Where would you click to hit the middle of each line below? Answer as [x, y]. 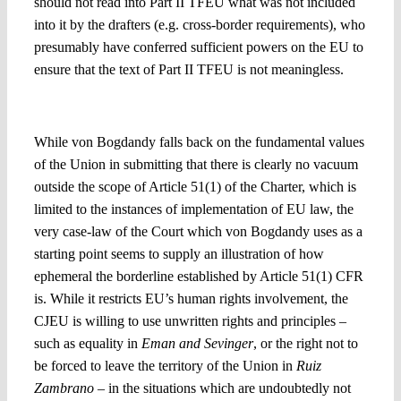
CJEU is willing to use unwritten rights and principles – [190, 321]
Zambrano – [69, 388]
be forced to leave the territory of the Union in [165, 366]
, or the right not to [305, 344]
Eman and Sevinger [197, 344]
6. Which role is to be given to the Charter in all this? [182, 103]
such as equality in [87, 344]
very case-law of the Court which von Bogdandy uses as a [198, 232]
